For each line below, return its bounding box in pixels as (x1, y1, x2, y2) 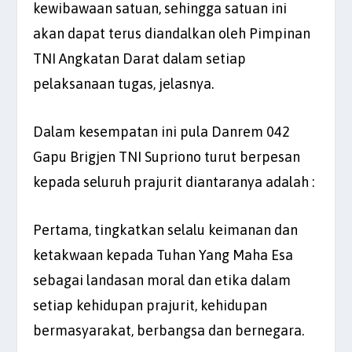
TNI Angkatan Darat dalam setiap (33, 50, 247, 68)
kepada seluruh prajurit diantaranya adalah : (33, 174, 315, 191)
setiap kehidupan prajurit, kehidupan (33, 296, 268, 313)
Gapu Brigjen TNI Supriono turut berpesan (33, 148, 301, 166)
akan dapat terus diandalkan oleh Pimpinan (33, 25, 311, 42)
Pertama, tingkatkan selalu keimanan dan (33, 221, 299, 238)
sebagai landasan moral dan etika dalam (33, 271, 291, 288)
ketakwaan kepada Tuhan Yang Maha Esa (33, 246, 294, 263)
